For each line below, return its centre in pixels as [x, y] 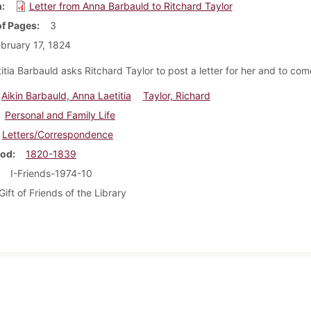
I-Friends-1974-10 [51, 173]
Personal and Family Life [60, 115]
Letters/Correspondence [57, 134]
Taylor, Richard [176, 95]
